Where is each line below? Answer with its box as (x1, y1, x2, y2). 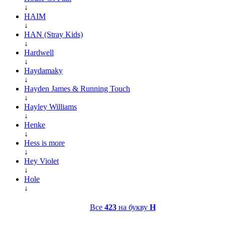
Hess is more (24, 138, 65, 147)
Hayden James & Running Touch (24, 84, 130, 93)
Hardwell (24, 48, 54, 57)
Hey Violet (24, 156, 59, 165)
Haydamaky (24, 66, 63, 75)
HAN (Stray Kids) (24, 30, 83, 39)
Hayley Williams (24, 102, 77, 111)
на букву (116, 202, 150, 211)
